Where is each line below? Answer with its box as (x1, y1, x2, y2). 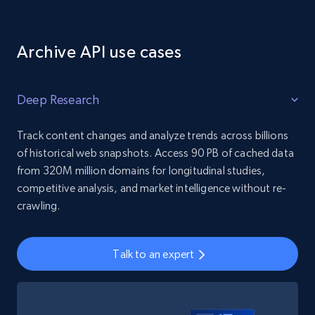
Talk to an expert (112, 247, 195, 261)
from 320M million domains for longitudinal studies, (17, 164, 266, 177)
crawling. (17, 199, 60, 212)
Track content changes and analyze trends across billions (17, 129, 288, 142)
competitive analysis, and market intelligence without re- (17, 181, 287, 195)
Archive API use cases (17, 42, 182, 61)
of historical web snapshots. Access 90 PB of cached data (17, 146, 294, 160)
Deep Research (17, 92, 100, 107)
